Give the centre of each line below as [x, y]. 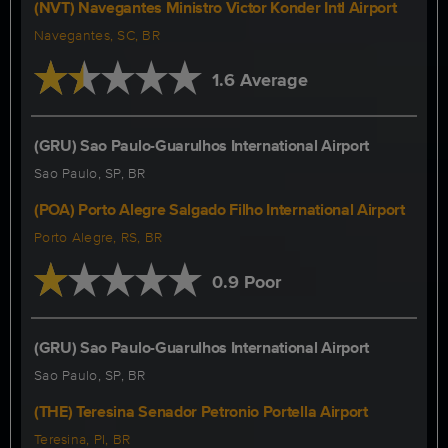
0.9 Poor [246, 282]
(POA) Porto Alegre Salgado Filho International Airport [219, 209]
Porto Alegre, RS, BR [98, 237]
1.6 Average [259, 80]
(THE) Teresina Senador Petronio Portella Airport [201, 411]
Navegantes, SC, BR [97, 35]
